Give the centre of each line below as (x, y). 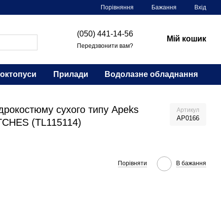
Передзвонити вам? (105, 46)
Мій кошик (186, 38)
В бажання (191, 163)
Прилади (71, 74)
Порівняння (117, 7)
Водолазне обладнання (151, 74)
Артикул (188, 110)
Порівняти (132, 163)
